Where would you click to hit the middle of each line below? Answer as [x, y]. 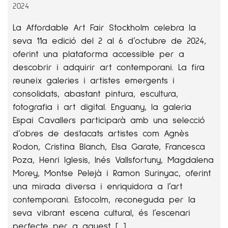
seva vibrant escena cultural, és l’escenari [102, 212]
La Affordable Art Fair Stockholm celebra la [104, 27]
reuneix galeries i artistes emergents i [94, 80]
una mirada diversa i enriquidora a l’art [98, 186]
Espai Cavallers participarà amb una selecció [109, 120]
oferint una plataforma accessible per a [98, 53]
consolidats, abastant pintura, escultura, [95, 93]
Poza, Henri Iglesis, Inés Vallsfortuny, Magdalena [113, 159]
